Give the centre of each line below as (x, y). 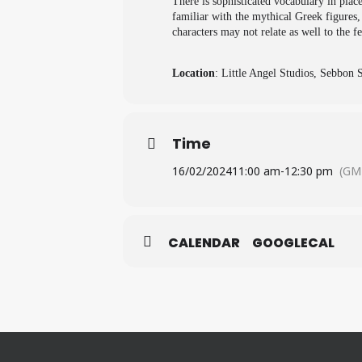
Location (194, 73)
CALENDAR (204, 243)
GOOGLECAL (293, 243)
